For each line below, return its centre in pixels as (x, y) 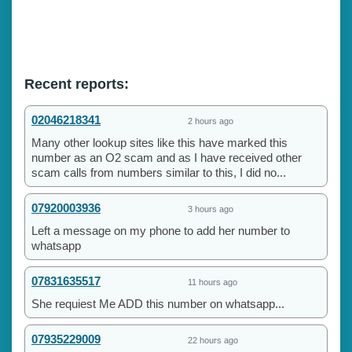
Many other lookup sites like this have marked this (159, 142)
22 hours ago (213, 340)
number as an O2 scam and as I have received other (167, 157)
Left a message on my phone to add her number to (161, 230)
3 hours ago (211, 209)
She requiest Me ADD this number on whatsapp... (158, 303)
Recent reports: (77, 84)
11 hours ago (213, 282)
